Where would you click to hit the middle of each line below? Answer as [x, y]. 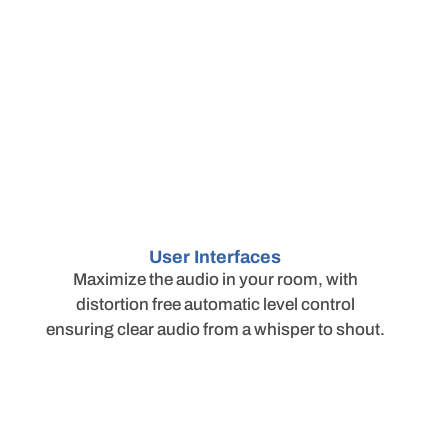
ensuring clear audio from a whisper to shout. [215, 330]
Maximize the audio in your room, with [215, 280]
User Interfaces [215, 257]
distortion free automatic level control [215, 305]
